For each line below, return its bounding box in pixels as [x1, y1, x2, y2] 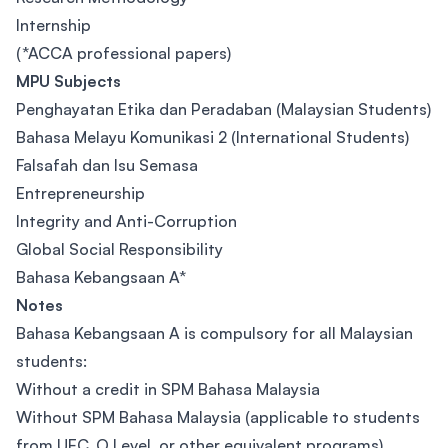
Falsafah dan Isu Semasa [16, 155, 198, 175]
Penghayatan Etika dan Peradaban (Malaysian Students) [16, 99, 431, 119]
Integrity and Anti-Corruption [16, 211, 237, 231]
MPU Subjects [16, 71, 121, 91]
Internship [16, 15, 91, 35]
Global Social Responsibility [16, 239, 223, 259]
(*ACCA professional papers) [16, 43, 231, 63]
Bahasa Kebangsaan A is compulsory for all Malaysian [16, 323, 413, 343]
